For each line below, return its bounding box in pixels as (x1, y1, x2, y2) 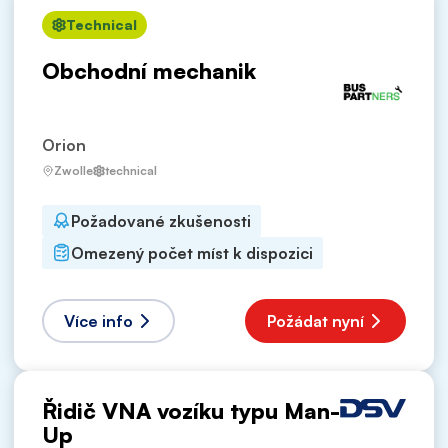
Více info (64, 310, 133, 331)
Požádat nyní (267, 310, 364, 331)
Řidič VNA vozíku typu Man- (42, 396, 340, 424)
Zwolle (54, 162, 93, 178)
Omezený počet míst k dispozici (71, 242, 313, 263)
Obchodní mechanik (42, 56, 256, 84)
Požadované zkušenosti (71, 210, 251, 231)
